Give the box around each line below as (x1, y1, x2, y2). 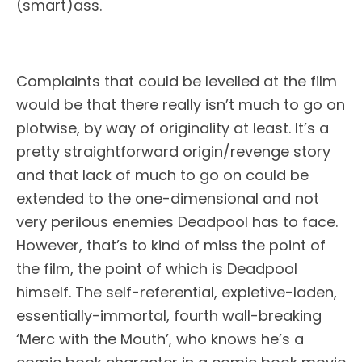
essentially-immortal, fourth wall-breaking (16, 305, 322, 326)
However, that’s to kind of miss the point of (16, 235, 326, 255)
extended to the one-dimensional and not (16, 188, 319, 208)
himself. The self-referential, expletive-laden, (16, 282, 337, 302)
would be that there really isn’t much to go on (16, 95, 345, 115)
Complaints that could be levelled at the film (16, 71, 337, 91)
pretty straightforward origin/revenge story (16, 141, 330, 162)
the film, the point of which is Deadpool (16, 259, 297, 279)
